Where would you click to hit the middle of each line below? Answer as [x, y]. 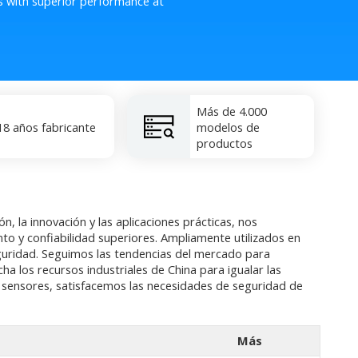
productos [225, 143]
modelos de [229, 127]
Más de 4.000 [232, 111]
